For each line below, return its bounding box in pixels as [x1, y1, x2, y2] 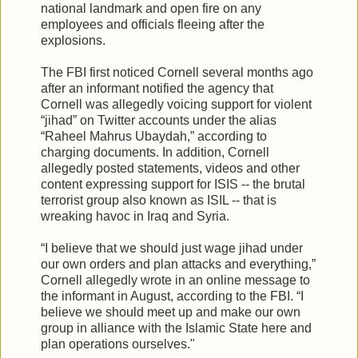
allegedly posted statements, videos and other [41, 161, 300, 175]
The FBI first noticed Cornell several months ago [41, 65, 313, 79]
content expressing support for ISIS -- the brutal [41, 177, 305, 191]
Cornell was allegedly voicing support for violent [41, 97, 312, 111]
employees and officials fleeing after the [41, 17, 265, 31]
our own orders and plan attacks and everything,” [41, 257, 316, 271]
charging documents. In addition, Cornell [41, 145, 269, 159]
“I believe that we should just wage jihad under [41, 241, 303, 255]
